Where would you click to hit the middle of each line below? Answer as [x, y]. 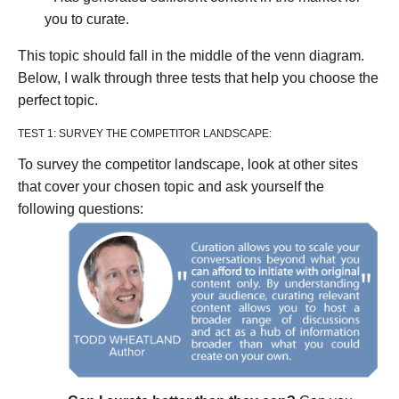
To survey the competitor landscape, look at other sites [188, 164]
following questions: [81, 208]
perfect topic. [58, 100]
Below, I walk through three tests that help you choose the [198, 77]
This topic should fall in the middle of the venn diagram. [191, 55]
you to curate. [87, 19]
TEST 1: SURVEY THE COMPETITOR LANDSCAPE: [145, 133]
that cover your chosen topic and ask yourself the [171, 186]
